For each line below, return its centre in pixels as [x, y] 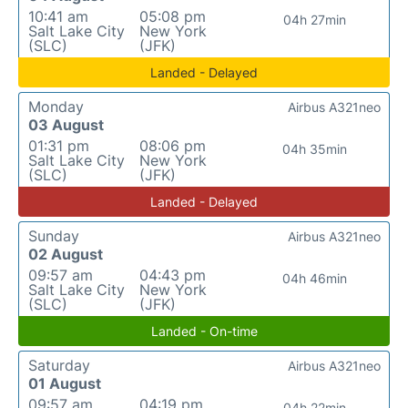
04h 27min [315, 20]
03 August [66, 125]
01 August [65, 383]
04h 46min [315, 278]
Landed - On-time [204, 331]
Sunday [54, 236]
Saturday [59, 365]
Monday [56, 107]
